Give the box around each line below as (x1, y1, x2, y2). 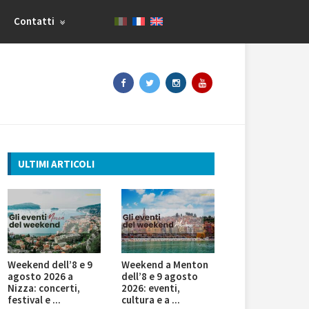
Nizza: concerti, (8, 281, 80, 295)
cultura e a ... (121, 293, 180, 307)
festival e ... (8, 293, 61, 307)
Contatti (14, 14, 57, 28)
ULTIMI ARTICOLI (18, 157, 94, 170)
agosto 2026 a (8, 270, 73, 283)
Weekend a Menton (121, 258, 208, 272)
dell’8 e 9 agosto (121, 270, 198, 283)
